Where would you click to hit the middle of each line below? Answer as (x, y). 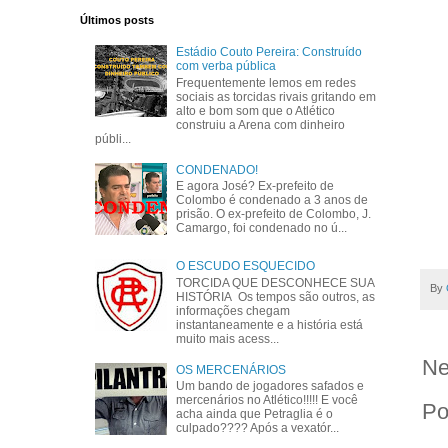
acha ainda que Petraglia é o (255, 413)
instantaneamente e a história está (270, 324)
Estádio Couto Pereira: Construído (269, 52)
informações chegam (233, 310)
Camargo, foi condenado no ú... (262, 227)
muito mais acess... (228, 338)
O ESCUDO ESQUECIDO (246, 266)
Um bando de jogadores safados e (270, 385)
